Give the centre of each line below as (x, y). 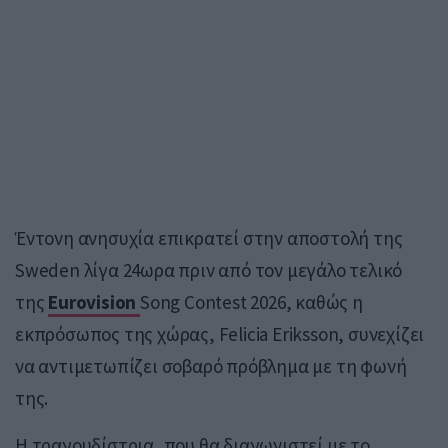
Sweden (47, 269)
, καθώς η (324, 301)
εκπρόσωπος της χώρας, (117, 333)
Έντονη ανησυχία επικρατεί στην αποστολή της (209, 237)
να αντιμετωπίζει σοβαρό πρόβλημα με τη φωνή (211, 365)
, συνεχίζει (381, 333)
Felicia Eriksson (278, 333)
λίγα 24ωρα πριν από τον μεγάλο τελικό (241, 269)
